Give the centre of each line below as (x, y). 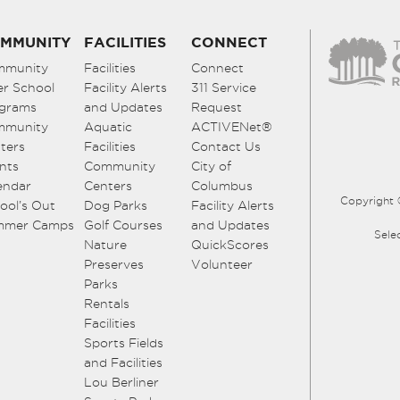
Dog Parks (116, 205)
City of (211, 166)
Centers (108, 185)
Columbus (222, 185)
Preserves (114, 264)
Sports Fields (124, 342)
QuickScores (230, 244)
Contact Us (226, 146)
